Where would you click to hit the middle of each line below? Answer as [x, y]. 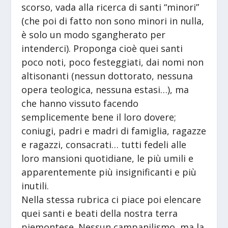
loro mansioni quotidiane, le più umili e [108, 159]
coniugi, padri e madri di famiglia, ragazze [114, 131]
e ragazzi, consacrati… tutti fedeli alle [104, 145]
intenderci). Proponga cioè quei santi [102, 49]
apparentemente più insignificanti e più [109, 172]
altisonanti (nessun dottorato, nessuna [107, 76]
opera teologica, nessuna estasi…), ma [105, 90]
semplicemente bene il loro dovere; [99, 117]
